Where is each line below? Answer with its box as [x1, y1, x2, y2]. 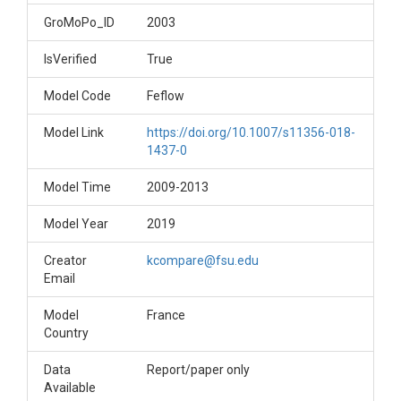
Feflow [147, 89, 184, 103]
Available [44, 380, 96, 395]
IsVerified [44, 52, 97, 66]
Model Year [44, 217, 108, 231]
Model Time [44, 180, 111, 194]
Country [44, 326, 89, 340]
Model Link [44, 125, 104, 140]
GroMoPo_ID [44, 15, 115, 30]
